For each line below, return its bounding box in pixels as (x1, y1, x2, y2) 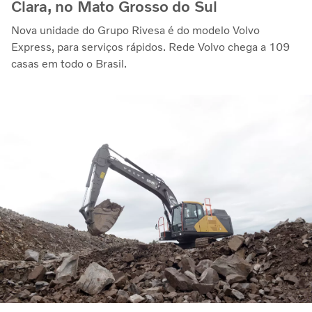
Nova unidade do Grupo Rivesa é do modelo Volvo (11, 23, 260, 37)
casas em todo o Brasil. (11, 56, 127, 70)
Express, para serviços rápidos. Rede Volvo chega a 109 (11, 40, 290, 54)
